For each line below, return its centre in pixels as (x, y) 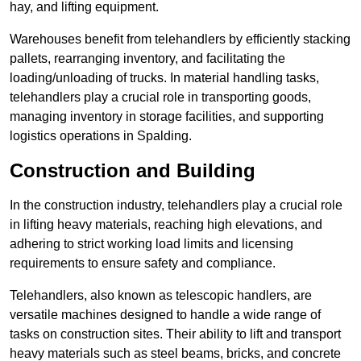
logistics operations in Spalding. (101, 136)
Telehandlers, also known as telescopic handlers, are (161, 296)
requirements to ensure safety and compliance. (143, 263)
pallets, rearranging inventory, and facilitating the (147, 59)
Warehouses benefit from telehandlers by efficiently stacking (180, 39)
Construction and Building (133, 171)
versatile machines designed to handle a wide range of (165, 315)
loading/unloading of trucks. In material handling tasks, (164, 78)
